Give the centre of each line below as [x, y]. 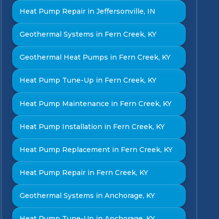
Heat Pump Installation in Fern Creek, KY [92, 126]
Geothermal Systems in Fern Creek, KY [88, 34]
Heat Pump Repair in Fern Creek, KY [84, 172]
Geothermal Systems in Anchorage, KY [88, 196]
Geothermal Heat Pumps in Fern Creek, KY [95, 57]
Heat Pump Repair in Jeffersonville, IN [88, 11]
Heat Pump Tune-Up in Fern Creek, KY [88, 80]
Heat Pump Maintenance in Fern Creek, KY [96, 103]
